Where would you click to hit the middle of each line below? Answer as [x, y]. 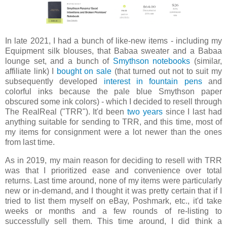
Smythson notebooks [152, 61]
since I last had [192, 112]
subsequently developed [54, 82]
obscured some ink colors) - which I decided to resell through [113, 102]
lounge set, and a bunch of [59, 61]
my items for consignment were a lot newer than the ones [113, 132]
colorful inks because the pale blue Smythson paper [113, 92]
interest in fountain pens [153, 82]
